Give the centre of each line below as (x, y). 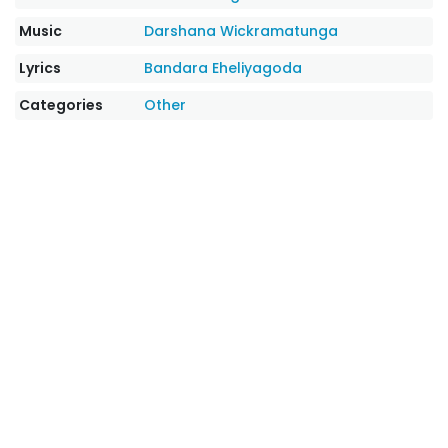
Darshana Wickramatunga (241, 31)
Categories (61, 105)
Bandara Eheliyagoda (223, 68)
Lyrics (40, 68)
